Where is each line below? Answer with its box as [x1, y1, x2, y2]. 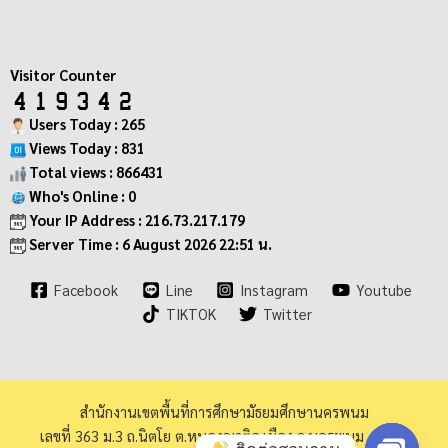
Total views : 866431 [26, 162, 164, 182]
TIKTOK [165, 304, 216, 324]
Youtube [355, 280, 412, 300]
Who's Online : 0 [26, 186, 136, 206]
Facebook [54, 280, 119, 300]
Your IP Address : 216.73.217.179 [26, 210, 245, 230]
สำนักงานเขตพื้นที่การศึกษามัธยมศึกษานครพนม [79, 402, 369, 422]
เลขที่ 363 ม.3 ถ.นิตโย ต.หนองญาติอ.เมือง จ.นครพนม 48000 [40, 426, 408, 446]
